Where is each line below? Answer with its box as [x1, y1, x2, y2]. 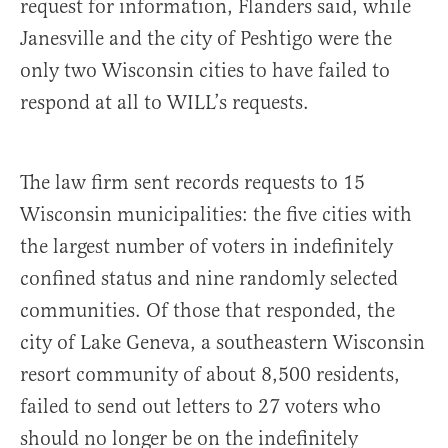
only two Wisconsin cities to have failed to [20, 58, 390, 84]
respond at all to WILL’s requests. [20, 90, 314, 116]
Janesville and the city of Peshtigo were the [20, 26, 392, 52]
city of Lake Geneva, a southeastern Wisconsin [20, 330, 425, 356]
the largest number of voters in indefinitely [20, 234, 393, 260]
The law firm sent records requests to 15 [20, 170, 365, 196]
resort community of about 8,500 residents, [20, 362, 400, 388]
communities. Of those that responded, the [20, 298, 395, 324]
